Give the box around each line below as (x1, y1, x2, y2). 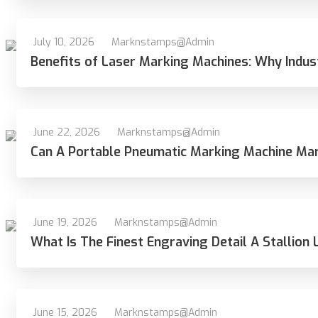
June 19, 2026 (33, 216, 97, 229)
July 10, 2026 (33, 35, 94, 49)
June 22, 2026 (33, 126, 100, 139)
